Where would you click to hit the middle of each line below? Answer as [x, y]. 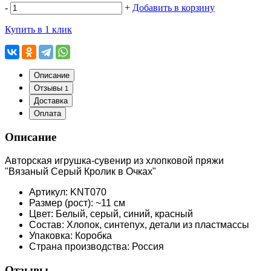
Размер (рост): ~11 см [77, 203]
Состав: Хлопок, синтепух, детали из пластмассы [139, 225]
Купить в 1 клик [38, 29]
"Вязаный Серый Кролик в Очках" [80, 172]
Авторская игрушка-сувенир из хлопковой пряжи [114, 161]
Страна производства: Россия [96, 247]
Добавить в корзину [174, 7]
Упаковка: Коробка [70, 236]
